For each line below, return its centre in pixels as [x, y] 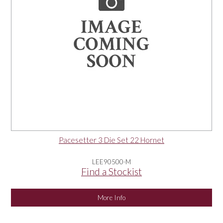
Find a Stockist [111, 171]
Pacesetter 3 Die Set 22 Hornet [111, 140]
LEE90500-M [111, 162]
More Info [111, 197]
